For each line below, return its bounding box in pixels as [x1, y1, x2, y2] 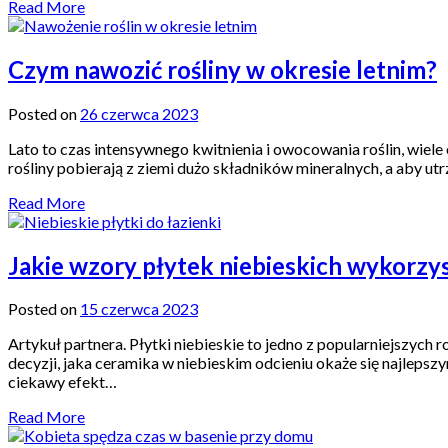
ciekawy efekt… [8, 372, 117, 392]
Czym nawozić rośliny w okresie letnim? [8, 54, 437, 84]
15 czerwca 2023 [80, 299, 198, 319]
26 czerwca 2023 [80, 103, 198, 123]
